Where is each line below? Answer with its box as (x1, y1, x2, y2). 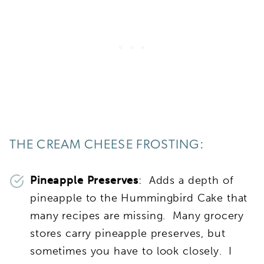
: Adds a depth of (138, 173, 234, 187)
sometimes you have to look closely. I (30, 244, 233, 258)
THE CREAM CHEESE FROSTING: (9, 138, 204, 152)
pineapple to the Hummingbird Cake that (30, 191, 248, 204)
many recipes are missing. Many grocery (30, 209, 245, 222)
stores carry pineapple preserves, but (30, 226, 226, 240)
